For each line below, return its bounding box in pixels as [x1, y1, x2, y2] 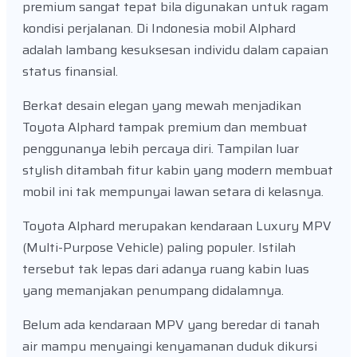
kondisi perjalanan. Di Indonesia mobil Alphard [22, 18, 296, 39]
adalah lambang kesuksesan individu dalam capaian [22, 40, 328, 61]
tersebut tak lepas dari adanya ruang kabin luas [22, 259, 309, 280]
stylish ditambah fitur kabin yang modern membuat [22, 160, 333, 181]
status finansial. [22, 61, 118, 82]
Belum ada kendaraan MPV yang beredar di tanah [22, 315, 320, 335]
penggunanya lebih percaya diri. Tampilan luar [22, 139, 299, 159]
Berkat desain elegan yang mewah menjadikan [22, 96, 301, 116]
